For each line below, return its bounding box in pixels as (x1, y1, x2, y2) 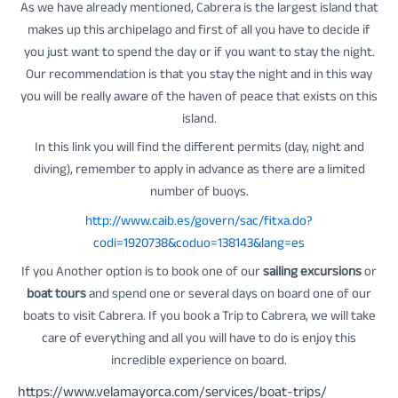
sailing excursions (263, 262, 362, 284)
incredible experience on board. (111, 351, 287, 373)
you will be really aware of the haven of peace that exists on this (20, 86, 378, 109)
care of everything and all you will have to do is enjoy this (42, 329, 356, 351)
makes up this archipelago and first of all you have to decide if (28, 20, 370, 43)
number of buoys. (149, 182, 249, 204)
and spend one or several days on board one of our (89, 284, 371, 306)
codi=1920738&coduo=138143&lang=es (93, 233, 305, 256)
